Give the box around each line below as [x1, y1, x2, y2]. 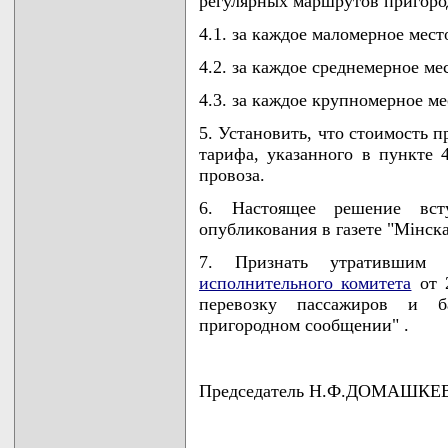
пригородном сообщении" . [199, 315, 409, 335]
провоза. [199, 165, 265, 185]
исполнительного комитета [199, 273, 412, 293]
